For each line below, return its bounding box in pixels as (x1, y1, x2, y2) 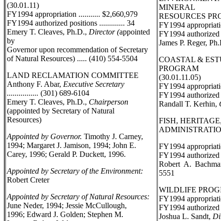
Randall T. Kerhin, (159, 100, 219, 108)
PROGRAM (159, 64, 199, 73)
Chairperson (89, 98, 128, 106)
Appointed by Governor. (7, 132, 82, 141)
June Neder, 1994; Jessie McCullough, (7, 201, 127, 210)
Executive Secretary (63, 80, 124, 88)
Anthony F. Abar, (7, 80, 63, 88)
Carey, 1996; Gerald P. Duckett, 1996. (7, 150, 126, 158)
